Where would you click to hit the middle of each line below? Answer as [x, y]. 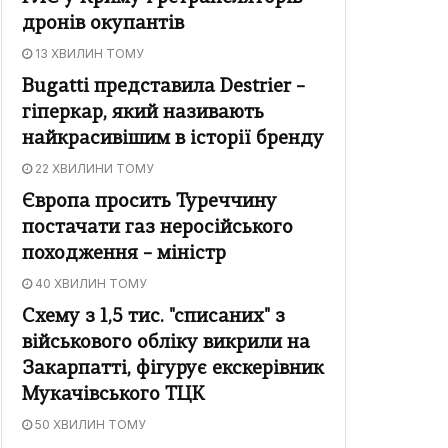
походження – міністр [124, 255]
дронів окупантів [103, 25]
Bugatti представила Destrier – [163, 88]
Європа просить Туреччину [149, 203]
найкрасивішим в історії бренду [173, 140]
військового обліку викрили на [166, 344]
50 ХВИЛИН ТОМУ [89, 425]
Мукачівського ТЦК [113, 396]
